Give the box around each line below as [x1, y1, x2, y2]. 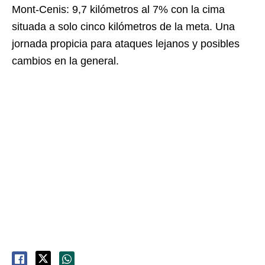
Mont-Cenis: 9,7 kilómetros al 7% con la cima [12, 4, 225, 16]
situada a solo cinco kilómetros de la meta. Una [12, 21, 235, 33]
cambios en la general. [12, 55, 119, 67]
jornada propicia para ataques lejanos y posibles [12, 38, 240, 50]
